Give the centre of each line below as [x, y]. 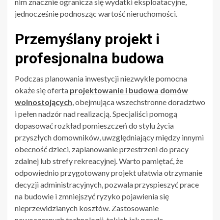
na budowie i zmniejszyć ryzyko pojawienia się [92, 196]
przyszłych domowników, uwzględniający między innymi [109, 137]
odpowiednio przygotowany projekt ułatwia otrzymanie [109, 172]
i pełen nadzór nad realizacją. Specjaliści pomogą [96, 113]
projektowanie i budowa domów [129, 90]
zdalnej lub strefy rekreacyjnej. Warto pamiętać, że [99, 161]
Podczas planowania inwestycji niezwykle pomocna [101, 78]
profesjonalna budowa [89, 58]
